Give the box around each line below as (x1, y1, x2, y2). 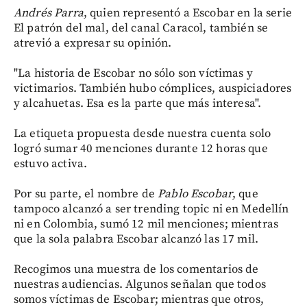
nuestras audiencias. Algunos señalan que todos (14, 276, 266, 292)
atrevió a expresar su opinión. (14, 35, 172, 51)
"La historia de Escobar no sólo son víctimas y (14, 65, 253, 81)
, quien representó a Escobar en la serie (83, 5, 292, 21)
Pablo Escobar (158, 186, 233, 201)
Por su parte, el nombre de (14, 186, 158, 201)
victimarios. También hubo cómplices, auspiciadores (14, 80, 292, 96)
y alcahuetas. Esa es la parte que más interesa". (14, 95, 262, 111)
